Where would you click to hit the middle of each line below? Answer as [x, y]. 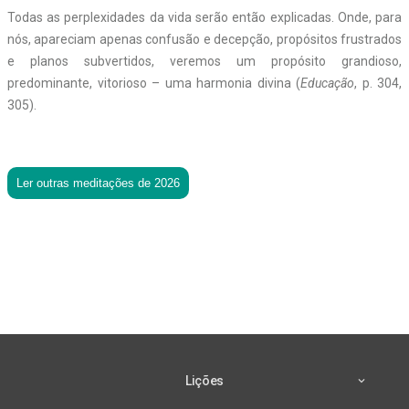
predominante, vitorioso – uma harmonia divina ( [154, 83]
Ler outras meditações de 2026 [98, 183]
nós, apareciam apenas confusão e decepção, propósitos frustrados [204, 39]
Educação [327, 83]
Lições [204, 380]
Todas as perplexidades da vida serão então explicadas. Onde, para [204, 17]
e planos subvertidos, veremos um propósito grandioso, [204, 61]
